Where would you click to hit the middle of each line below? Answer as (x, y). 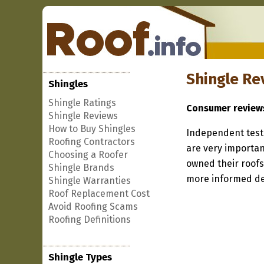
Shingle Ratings (82, 103)
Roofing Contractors (92, 142)
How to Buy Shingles (92, 129)
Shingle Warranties (90, 181)
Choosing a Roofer (88, 155)
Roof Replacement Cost (99, 194)
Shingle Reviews (83, 116)
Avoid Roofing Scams (93, 207)
